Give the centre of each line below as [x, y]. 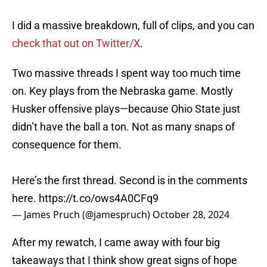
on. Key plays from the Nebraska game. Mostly [122, 91]
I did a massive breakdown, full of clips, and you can [133, 26]
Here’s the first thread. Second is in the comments [130, 181]
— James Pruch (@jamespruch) [82, 215]
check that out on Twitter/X [76, 44]
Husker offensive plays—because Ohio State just [126, 109]
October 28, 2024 [191, 215]
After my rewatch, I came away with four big [116, 243]
